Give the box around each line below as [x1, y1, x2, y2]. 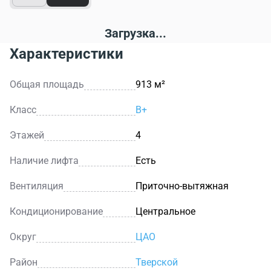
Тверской [135, 256, 178, 268]
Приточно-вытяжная [135, 180, 229, 192]
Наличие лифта [10, 154, 79, 166]
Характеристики [10, 45, 123, 62]
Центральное [135, 205, 195, 217]
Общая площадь [10, 78, 84, 90]
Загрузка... [105, 25, 166, 41]
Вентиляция [10, 180, 64, 192]
